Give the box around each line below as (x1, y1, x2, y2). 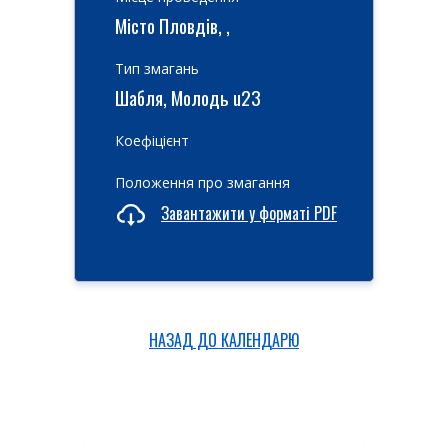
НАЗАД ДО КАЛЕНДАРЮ (149, 328, 299, 352)
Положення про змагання (115, 173, 290, 192)
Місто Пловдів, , (115, 11, 230, 39)
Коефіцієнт (115, 131, 189, 150)
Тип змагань (115, 59, 199, 78)
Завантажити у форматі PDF (161, 201, 337, 226)
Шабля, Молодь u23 (115, 83, 261, 111)
